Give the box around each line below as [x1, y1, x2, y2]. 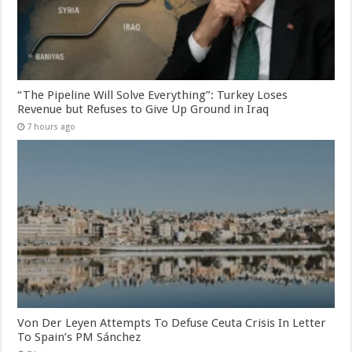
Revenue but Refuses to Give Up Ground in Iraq [17, 101, 269, 116]
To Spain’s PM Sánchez [17, 330, 141, 345]
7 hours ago [27, 121, 76, 132]
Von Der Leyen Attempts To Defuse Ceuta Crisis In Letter [17, 316, 327, 331]
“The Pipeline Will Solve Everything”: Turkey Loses [17, 87, 288, 102]
